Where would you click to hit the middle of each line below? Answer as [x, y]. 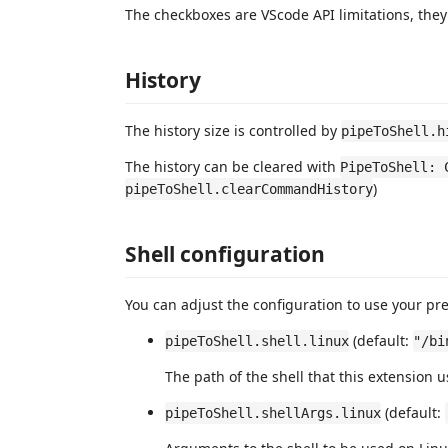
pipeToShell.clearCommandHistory [249, 188]
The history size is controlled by [233, 130]
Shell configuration [225, 253]
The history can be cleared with [232, 166]
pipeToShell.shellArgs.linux [273, 412]
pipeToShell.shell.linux [257, 340]
